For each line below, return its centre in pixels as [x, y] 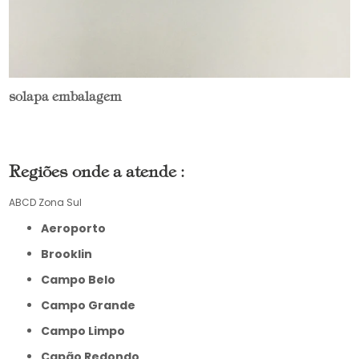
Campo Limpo [88, 331]
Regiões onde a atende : [97, 173]
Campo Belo [83, 279]
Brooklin [71, 254]
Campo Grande [93, 305]
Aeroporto [78, 228]
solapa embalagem [66, 97]
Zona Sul [61, 202]
